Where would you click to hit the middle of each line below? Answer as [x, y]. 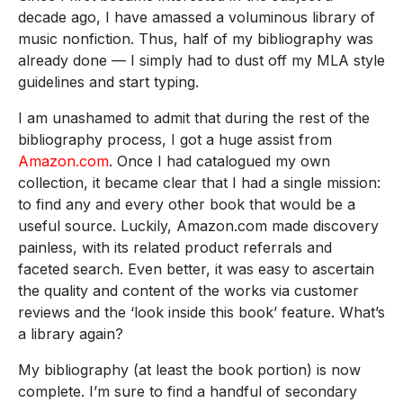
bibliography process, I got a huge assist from [175, 140]
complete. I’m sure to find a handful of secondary [188, 392]
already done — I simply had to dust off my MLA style [201, 61]
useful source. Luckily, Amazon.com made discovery [198, 226]
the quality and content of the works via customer [188, 291]
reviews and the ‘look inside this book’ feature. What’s [201, 313]
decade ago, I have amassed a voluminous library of [197, 18]
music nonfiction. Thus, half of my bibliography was [196, 39]
